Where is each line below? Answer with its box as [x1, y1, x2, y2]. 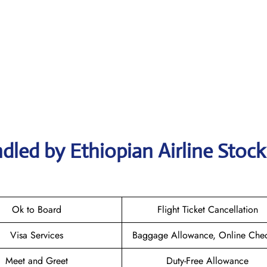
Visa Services [10, 228, 63, 242]
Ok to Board [12, 202, 61, 216]
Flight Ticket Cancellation [157, 202, 258, 216]
